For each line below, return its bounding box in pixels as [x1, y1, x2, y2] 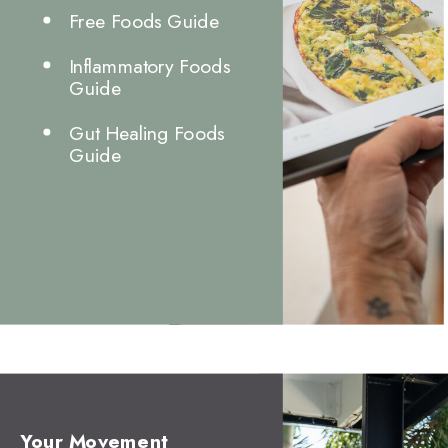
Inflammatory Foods [68, 51, 230, 80]
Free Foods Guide [68, 6, 219, 35]
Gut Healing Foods [68, 118, 224, 147]
